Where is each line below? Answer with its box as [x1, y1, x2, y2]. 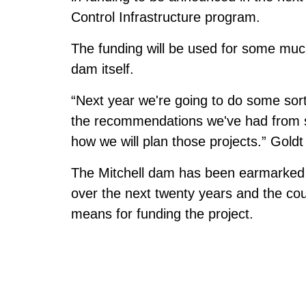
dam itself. [71, 61, 134, 76]
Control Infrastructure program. [71, 9, 260, 25]
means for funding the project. [71, 206, 253, 221]
